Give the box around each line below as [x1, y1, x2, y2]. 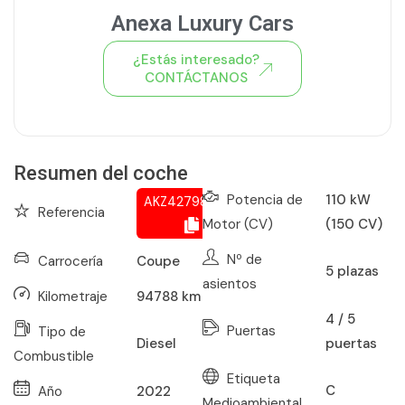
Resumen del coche [14, 161, 188, 184]
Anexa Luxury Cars [111, 10, 294, 36]
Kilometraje [38, 287, 108, 306]
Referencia [38, 203, 105, 222]
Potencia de [227, 190, 303, 209]
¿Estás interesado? [133, 50, 259, 69]
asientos [202, 274, 257, 293]
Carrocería [38, 251, 103, 270]
